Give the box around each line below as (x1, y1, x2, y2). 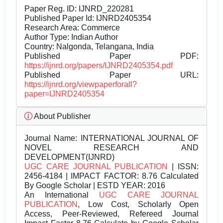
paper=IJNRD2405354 (24, 90, 105, 99)
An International (24, 191, 99, 200)
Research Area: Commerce (24, 23, 120, 32)
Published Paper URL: (24, 71, 199, 80)
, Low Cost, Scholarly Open (78, 200, 199, 209)
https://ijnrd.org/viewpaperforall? (24, 80, 137, 89)
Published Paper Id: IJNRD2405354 (24, 14, 151, 23)
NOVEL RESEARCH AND (24, 143, 199, 152)
